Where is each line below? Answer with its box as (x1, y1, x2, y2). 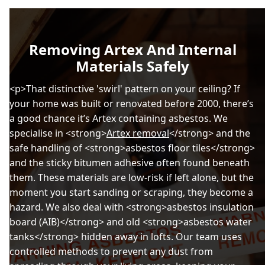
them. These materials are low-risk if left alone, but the (9, 170, 254, 184)
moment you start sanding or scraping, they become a (9, 185, 253, 199)
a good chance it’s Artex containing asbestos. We (9, 111, 228, 125)
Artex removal (106, 126, 169, 140)
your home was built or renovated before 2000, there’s (9, 96, 254, 110)
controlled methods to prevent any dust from (9, 244, 213, 258)
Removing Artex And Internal (28, 39, 237, 59)
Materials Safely (76, 56, 189, 76)
